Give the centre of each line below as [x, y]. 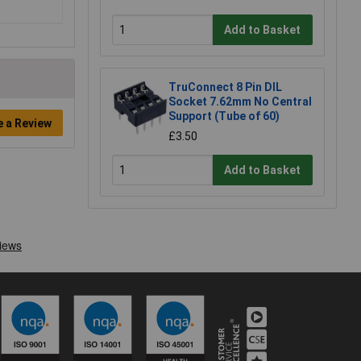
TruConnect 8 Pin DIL [225, 87]
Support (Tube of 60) [224, 116]
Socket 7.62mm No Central [240, 102]
